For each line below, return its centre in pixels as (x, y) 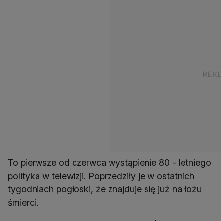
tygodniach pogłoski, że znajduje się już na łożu (105, 189)
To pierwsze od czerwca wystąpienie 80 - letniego (110, 163)
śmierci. (23, 203)
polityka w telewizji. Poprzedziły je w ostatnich (101, 176)
